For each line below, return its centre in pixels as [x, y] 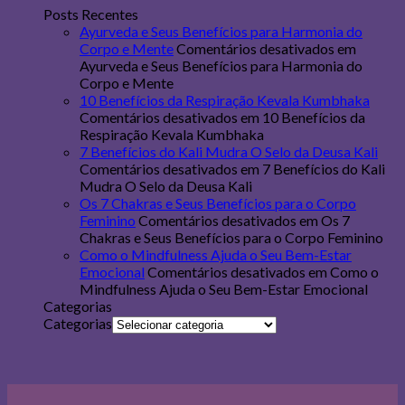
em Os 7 [323, 221]
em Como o [342, 272]
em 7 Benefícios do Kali [311, 169]
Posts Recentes [91, 14]
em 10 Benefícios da [301, 118]
